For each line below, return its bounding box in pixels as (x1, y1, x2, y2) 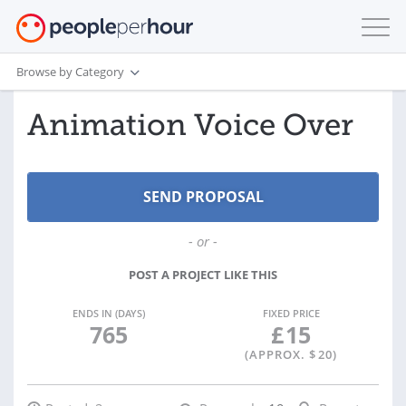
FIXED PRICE (262, 306, 320, 320)
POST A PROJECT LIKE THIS (129, 266, 277, 283)
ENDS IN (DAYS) (72, 306, 145, 320)
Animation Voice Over (27, 107, 353, 143)
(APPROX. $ (245, 346, 316, 362)
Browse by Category (16, 63, 124, 80)
